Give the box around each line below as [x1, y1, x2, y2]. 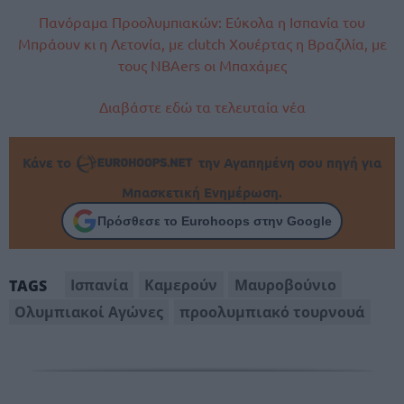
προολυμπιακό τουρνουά [179, 301, 365, 322]
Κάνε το [23, 153, 76, 172]
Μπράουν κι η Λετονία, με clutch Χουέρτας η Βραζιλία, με [17, 33, 387, 52]
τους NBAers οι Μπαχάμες [117, 55, 287, 74]
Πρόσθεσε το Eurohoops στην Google [97, 213, 332, 228]
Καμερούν [144, 274, 218, 295]
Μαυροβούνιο [234, 274, 336, 295]
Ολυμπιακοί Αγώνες [14, 301, 164, 322]
